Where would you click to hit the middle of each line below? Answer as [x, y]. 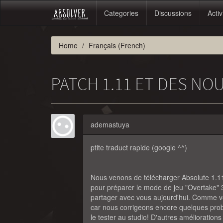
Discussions [173, 13]
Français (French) [117, 45]
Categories [121, 13]
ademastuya [110, 124]
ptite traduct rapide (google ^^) [139, 147]
